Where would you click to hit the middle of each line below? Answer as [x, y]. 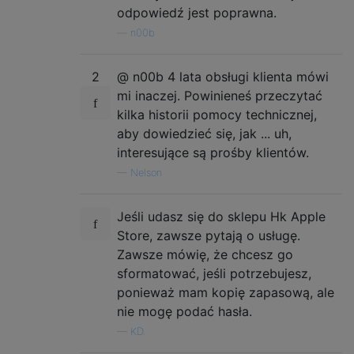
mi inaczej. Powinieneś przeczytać [220, 95]
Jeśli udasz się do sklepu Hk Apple [221, 216]
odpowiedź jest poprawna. [197, 12]
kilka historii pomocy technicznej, [217, 114]
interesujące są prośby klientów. [213, 152]
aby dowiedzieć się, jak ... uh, [204, 133]
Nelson [146, 172]
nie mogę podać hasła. [185, 311]
